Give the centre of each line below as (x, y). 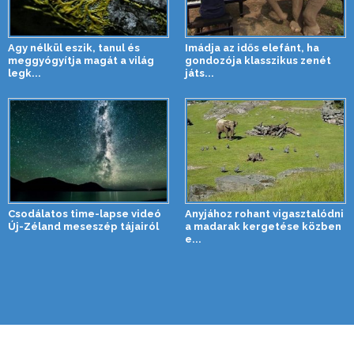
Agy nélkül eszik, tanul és (74, 47)
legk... (24, 73)
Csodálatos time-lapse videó (85, 213)
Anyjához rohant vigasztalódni (264, 213)
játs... (200, 73)
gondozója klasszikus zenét (258, 60)
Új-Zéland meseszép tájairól (83, 226)
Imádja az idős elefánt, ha (252, 47)
